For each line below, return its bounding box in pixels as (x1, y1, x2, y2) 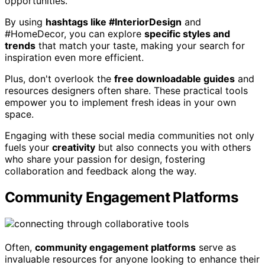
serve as (196, 241, 236, 253)
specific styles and (144, 27, 230, 40)
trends (5, 39, 35, 51)
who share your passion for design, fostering (5, 153, 205, 165)
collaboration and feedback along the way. (5, 164, 196, 177)
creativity (52, 141, 95, 153)
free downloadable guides (114, 72, 235, 85)
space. (5, 108, 34, 120)
